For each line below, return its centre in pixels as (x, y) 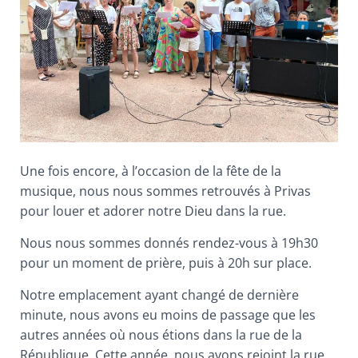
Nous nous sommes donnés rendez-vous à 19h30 (169, 243)
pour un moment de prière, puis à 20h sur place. (166, 263)
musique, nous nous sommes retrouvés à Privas (165, 191)
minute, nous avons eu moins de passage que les (168, 314)
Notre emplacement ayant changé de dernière (159, 294)
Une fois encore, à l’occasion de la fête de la (151, 171)
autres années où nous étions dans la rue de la (161, 334)
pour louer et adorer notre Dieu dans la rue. (153, 211)
